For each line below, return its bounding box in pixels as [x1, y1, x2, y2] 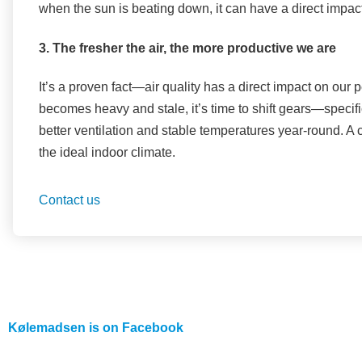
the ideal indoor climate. [39, 145, 175, 159]
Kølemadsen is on [8, 321, 119, 335]
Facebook [119, 321, 183, 335]
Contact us [39, 193, 100, 208]
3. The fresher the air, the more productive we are [39, 40, 336, 55]
